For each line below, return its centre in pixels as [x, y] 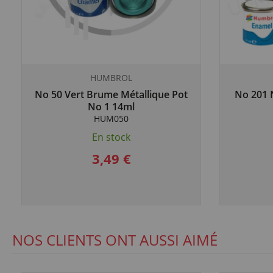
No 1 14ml [111, 107]
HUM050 [111, 119]
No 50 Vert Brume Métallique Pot [111, 94]
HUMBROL [111, 78]
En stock [111, 137]
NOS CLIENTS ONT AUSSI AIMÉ [115, 240]
